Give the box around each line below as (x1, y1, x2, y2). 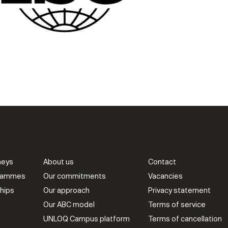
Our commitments (43, 172, 106, 181)
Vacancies (148, 172, 183, 181)
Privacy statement (148, 186, 211, 195)
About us (43, 157, 74, 166)
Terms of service (148, 200, 206, 209)
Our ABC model (43, 200, 95, 209)
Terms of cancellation (148, 214, 222, 223)
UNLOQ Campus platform (43, 214, 130, 223)
